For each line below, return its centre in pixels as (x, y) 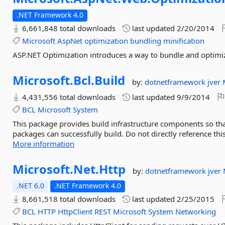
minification (184, 41)
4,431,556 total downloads (68, 97)
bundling (146, 41)
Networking (196, 211)
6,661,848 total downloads (68, 28)
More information (44, 144)
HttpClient (75, 211)
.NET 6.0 (31, 186)
